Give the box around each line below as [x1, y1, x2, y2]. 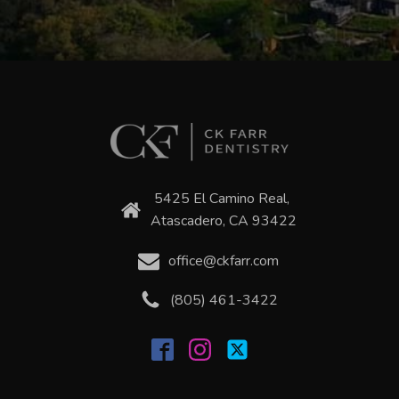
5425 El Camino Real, [154, 189, 293, 208]
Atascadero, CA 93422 [151, 211, 297, 231]
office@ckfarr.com [168, 251, 279, 271]
